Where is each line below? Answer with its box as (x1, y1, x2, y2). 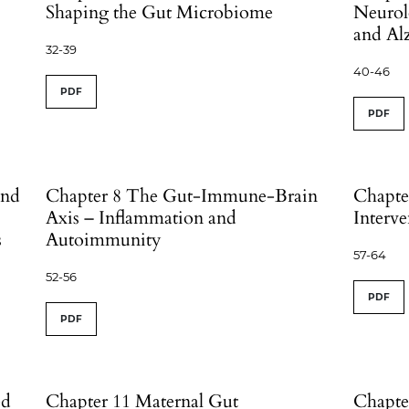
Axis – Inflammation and (46, 205, 237, 230)
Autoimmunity (46, 227, 163, 252)
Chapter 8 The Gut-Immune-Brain (46, 184, 319, 208)
